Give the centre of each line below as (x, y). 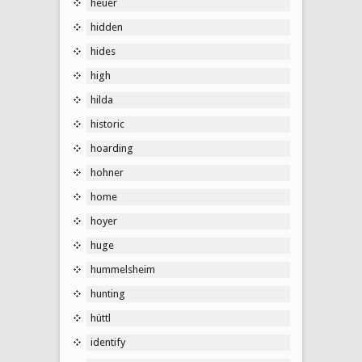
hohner (107, 172)
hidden (107, 27)
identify (108, 342)
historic (107, 124)
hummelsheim (123, 269)
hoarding (112, 148)
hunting (108, 293)
